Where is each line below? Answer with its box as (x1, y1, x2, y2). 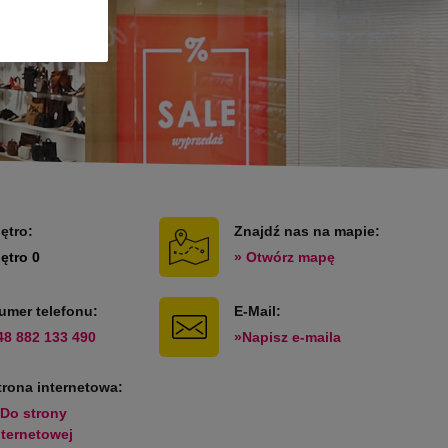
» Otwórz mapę (234, 249, 336, 265)
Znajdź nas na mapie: (234, 223, 381, 239)
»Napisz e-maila (234, 329, 342, 345)
